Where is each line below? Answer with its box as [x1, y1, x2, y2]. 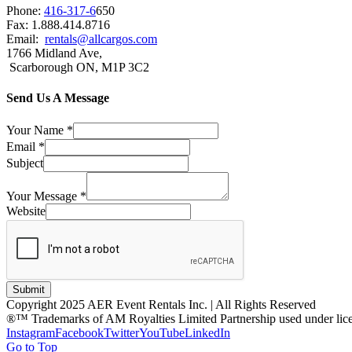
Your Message [6, 189, 80, 203]
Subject [6, 156, 43, 170]
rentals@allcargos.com [45, 32, 157, 46]
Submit [13, 283, 45, 295]
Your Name [6, 123, 67, 137]
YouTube [139, 325, 185, 339]
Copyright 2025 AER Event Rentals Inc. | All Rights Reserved [6, 297, 316, 311]
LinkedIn [185, 325, 230, 339]
